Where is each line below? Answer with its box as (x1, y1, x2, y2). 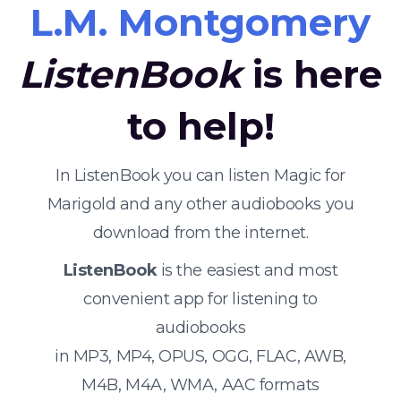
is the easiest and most (157, 260, 338, 280)
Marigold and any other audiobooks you (47, 194, 354, 214)
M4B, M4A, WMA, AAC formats (81, 375, 320, 395)
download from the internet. (92, 223, 309, 243)
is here (242, 51, 382, 98)
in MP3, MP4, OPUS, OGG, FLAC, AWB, (55, 346, 346, 366)
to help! (126, 103, 275, 149)
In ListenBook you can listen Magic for (55, 166, 346, 185)
